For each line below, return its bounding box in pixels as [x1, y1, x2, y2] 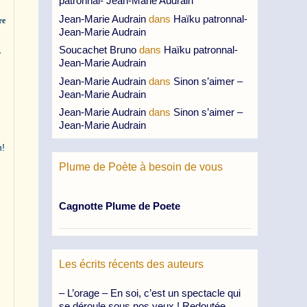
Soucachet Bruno [59, 44, 136, 56]
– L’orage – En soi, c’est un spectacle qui [59, 286, 241, 299]
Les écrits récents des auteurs [59, 258, 204, 270]
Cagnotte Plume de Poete [59, 200, 180, 212]
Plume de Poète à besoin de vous [59, 161, 223, 173]
